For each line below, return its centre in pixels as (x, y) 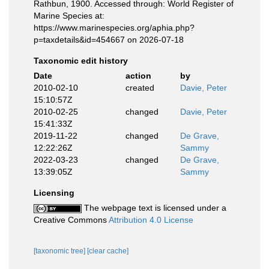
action (138, 76)
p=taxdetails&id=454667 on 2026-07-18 (109, 40)
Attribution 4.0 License (151, 220)
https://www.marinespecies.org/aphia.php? (114, 28)
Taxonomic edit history (81, 61)
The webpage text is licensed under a (154, 208)
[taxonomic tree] (60, 251)
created (140, 88)
